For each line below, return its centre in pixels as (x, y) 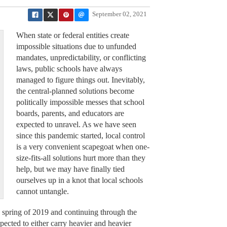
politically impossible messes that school (80, 102)
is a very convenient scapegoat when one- (83, 147)
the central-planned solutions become (75, 91)
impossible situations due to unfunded (76, 47)
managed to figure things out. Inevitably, (80, 80)
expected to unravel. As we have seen (76, 125)
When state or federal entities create (72, 35)
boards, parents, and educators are (70, 113)
